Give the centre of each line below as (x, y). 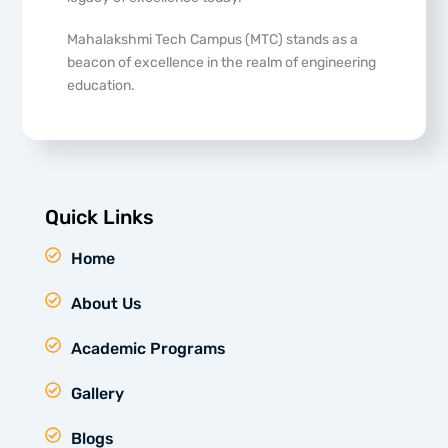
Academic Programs (148, 349)
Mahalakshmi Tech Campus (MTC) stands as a (213, 39)
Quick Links (99, 217)
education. (101, 85)
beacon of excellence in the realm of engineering (222, 62)
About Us (106, 304)
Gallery (97, 394)
